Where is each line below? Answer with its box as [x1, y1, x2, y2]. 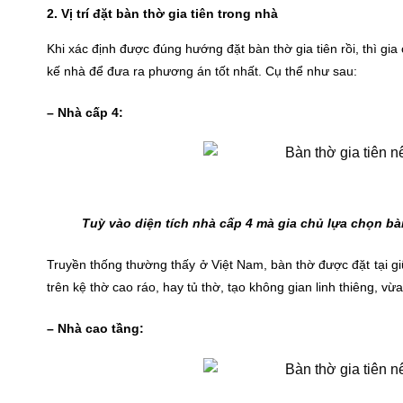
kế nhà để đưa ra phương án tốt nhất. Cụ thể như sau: [47, 63, 357, 78]
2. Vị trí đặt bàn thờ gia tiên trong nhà [47, 5, 278, 21]
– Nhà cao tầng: [47, 320, 144, 336]
